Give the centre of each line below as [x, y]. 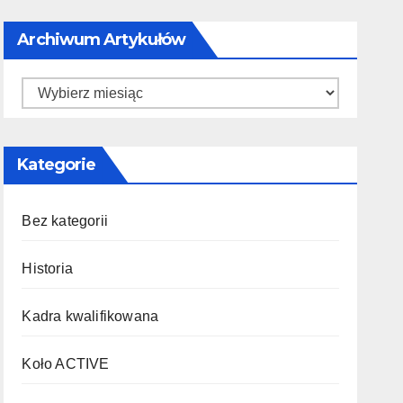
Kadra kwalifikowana [90, 316]
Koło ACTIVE [66, 363]
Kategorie [57, 164]
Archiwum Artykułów [102, 39]
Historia [47, 268]
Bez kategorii [65, 220]
